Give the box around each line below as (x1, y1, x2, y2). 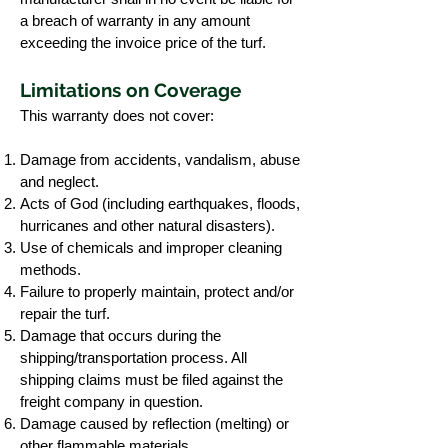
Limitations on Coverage (20, 79, 241, 101)
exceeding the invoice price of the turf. (20, 34, 266, 51)
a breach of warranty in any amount (20, 12, 250, 29)
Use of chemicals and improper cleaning (20, 239, 282, 256)
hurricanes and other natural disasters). (20, 217, 275, 234)
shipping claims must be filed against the (20, 371, 283, 388)
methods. (20, 261, 81, 278)
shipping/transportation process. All (20, 349, 247, 366)
